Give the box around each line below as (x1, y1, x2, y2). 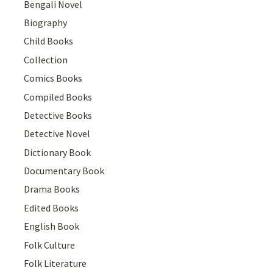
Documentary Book (24, 165, 105, 177)
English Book (24, 220, 80, 233)
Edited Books (24, 201, 79, 214)
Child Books (24, 35, 74, 48)
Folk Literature (24, 257, 87, 270)
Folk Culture (24, 238, 76, 251)
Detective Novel (24, 127, 91, 140)
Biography (24, 16, 68, 29)
